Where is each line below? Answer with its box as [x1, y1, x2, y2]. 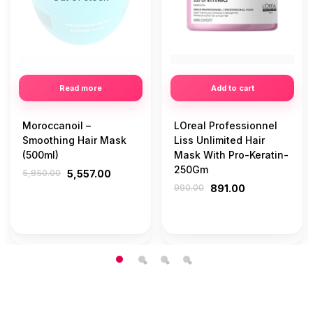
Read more [59, 82, 102, 93]
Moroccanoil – [22, 119, 91, 131]
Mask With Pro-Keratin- [174, 148, 289, 161]
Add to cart [210, 82, 254, 93]
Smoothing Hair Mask [22, 133, 126, 146]
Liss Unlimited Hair [174, 133, 265, 146]
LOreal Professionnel [174, 119, 277, 131]
